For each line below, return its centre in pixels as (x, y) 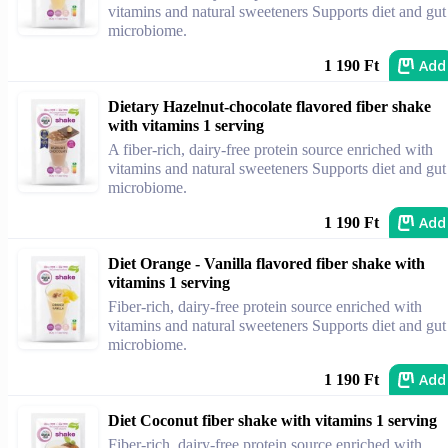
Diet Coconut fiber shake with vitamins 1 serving (272, 420)
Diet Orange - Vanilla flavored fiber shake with (266, 263)
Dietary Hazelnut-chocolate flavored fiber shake (269, 106)
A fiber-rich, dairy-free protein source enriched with (270, 149)
